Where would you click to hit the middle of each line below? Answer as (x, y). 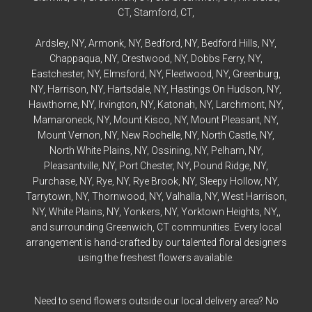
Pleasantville (71, 166)
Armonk (106, 43)
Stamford (155, 13)
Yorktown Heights (220, 212)
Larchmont (240, 104)
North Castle (228, 135)
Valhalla (183, 196)
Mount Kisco (142, 120)
